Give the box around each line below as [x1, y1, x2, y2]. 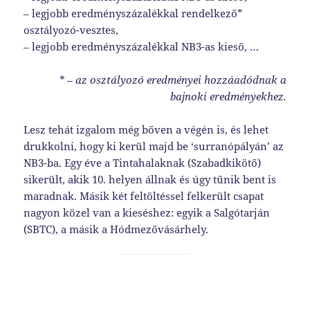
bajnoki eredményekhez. [170, 89, 286, 104]
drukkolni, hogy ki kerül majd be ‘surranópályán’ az [24, 139, 284, 154]
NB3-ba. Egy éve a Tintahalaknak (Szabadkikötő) [24, 156, 262, 170]
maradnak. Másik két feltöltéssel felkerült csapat [24, 189, 264, 203]
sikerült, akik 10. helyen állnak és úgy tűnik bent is [24, 172, 277, 187]
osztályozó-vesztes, [24, 23, 119, 37]
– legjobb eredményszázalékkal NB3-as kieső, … [24, 39, 259, 54]
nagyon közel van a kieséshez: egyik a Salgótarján [24, 206, 271, 220]
